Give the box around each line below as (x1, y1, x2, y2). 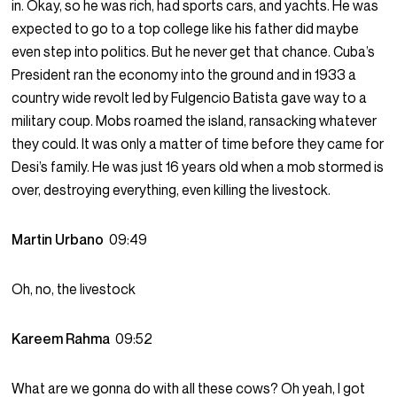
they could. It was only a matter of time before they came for (12, 135, 385, 153)
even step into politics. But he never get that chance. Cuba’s (12, 43, 376, 61)
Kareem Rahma (12, 330, 116, 348)
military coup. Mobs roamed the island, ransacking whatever (12, 112, 378, 130)
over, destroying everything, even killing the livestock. (12, 181, 331, 199)
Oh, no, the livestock (12, 280, 136, 299)
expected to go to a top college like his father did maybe (12, 19, 360, 38)
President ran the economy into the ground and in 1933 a (12, 66, 357, 84)
